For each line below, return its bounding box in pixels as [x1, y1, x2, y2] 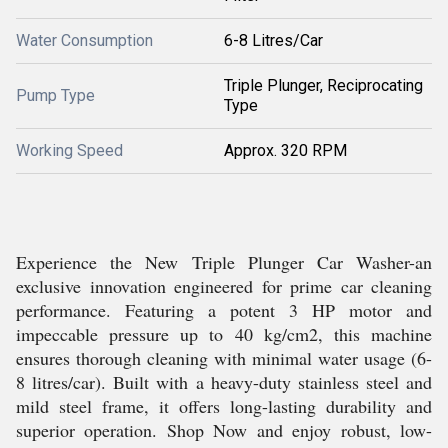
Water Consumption [16, 31, 153, 50]
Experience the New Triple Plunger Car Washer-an [16, 250, 432, 274]
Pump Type [16, 86, 95, 105]
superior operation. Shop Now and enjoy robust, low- [16, 418, 432, 442]
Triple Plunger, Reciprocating [224, 76, 423, 95]
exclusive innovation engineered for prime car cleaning [16, 274, 432, 298]
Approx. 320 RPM [224, 141, 347, 160]
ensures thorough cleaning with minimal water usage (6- [16, 346, 432, 370]
